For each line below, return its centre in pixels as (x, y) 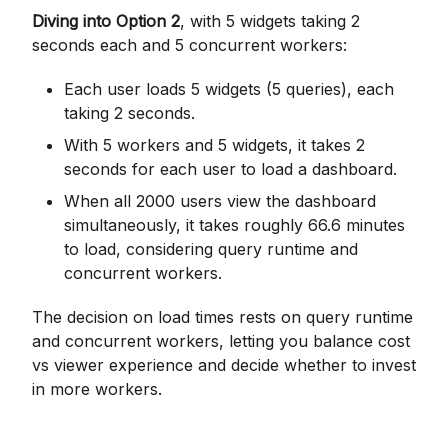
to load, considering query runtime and (211, 248)
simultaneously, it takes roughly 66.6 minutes (234, 224)
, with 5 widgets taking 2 (270, 20)
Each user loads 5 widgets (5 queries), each (229, 88)
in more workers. (97, 388)
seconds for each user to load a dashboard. (230, 168)
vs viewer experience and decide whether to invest (224, 364)
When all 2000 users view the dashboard (220, 200)
